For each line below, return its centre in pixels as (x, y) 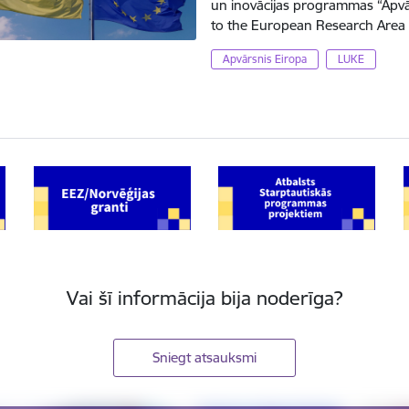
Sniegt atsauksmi (204, 358)
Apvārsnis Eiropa (265, 58)
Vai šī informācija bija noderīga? (204, 299)
